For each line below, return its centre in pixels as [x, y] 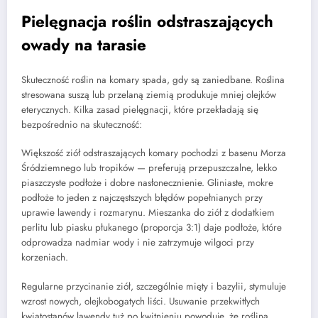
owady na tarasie [84, 44]
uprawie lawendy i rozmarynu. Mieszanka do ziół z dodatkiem [148, 213]
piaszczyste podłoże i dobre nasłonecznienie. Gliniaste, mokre [147, 183]
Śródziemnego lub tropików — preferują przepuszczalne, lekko [149, 168]
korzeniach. [45, 258]
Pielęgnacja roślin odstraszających [147, 21]
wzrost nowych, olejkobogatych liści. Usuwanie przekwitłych [141, 301]
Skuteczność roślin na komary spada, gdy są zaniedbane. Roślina [153, 80]
